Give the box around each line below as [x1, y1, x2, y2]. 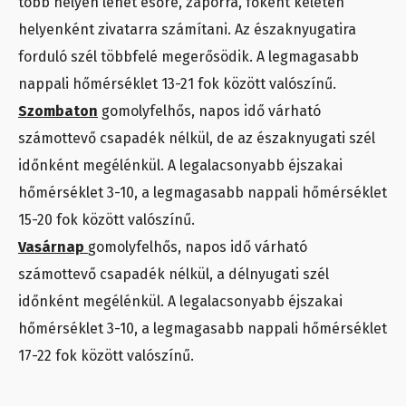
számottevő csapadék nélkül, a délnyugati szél [18, 265, 329, 283]
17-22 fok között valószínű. [18, 346, 194, 364]
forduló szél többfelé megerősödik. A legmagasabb [18, 47, 359, 65]
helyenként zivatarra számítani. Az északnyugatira [18, 20, 356, 38]
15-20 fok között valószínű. [18, 210, 195, 228]
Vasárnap [18, 237, 88, 256]
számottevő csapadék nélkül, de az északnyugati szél [18, 129, 375, 147]
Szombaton [18, 101, 98, 120]
